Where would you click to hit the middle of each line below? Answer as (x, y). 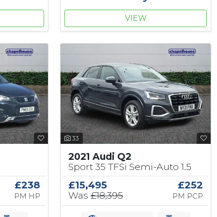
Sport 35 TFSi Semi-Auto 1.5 (130, 167)
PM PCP (187, 196)
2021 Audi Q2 (100, 157)
